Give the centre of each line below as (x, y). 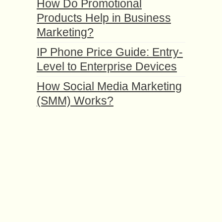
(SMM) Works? (75, 100)
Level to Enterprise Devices (107, 66)
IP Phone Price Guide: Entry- (110, 52)
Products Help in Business (104, 18)
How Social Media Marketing (109, 86)
